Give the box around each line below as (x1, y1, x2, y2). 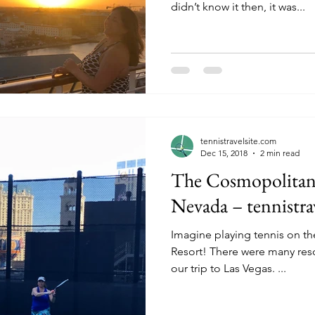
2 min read (260, 148, 300, 158)
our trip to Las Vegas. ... (171, 262, 286, 275)
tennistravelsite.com (200, 136, 276, 146)
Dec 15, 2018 (200, 148, 247, 158)
